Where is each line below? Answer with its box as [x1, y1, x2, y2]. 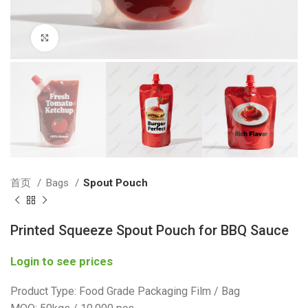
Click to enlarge [58, 32, 127, 43]
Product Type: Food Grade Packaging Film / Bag [10, 285, 240, 298]
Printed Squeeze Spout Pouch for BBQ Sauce [10, 222, 289, 239]
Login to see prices [10, 255, 113, 269]
